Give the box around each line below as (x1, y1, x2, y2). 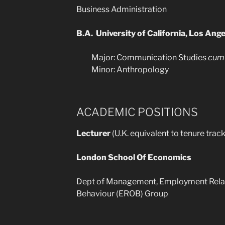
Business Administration (76, 4, 167, 14)
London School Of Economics (76, 153, 191, 162)
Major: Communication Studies (91, 52, 208, 62)
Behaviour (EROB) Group (76, 189, 168, 198)
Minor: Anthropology (91, 64, 169, 74)
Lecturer (76, 129, 112, 138)
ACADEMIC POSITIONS (76, 105, 198, 119)
